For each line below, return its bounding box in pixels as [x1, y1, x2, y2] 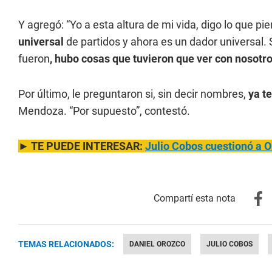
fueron [18, 52, 50, 65]
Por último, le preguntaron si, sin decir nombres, [18, 87, 248, 100]
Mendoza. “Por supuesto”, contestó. [18, 104, 190, 117]
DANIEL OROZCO [129, 240, 185, 248]
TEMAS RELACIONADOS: [18, 239, 114, 249]
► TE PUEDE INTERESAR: [18, 140, 145, 152]
